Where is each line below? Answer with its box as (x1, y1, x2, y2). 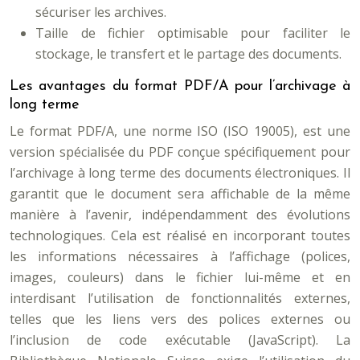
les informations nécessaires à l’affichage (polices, (10, 247, 350, 265)
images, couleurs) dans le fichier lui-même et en (10, 268, 350, 286)
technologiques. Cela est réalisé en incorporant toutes (10, 227, 350, 244)
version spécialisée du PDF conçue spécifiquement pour (10, 143, 350, 161)
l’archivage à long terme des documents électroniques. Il (10, 164, 350, 182)
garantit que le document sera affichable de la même (10, 185, 350, 202)
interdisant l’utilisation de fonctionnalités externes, (10, 289, 350, 307)
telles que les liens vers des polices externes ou (10, 310, 350, 328)
